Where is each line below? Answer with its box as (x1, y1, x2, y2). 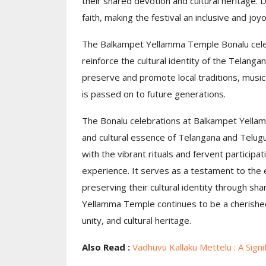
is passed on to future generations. (81, 88, 226, 100)
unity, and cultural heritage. (81, 214, 191, 227)
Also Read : (81, 241, 132, 254)
